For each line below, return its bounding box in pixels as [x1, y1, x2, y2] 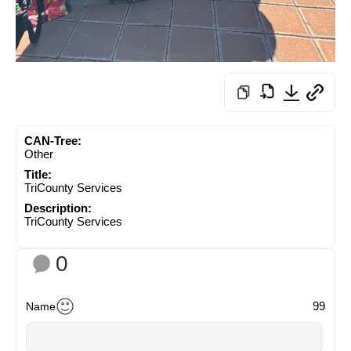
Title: [24, 167, 52, 181]
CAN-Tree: [24, 133, 81, 147]
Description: [24, 201, 92, 215]
